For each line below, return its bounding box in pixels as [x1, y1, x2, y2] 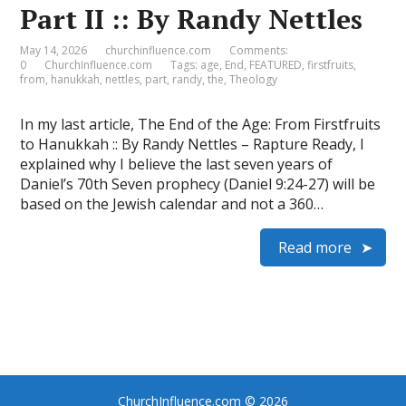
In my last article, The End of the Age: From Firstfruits [20, 114, 382, 134]
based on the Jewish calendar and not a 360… [20, 194, 324, 214]
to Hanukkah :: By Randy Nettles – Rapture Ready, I [20, 134, 365, 154]
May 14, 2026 [20, 43, 88, 58]
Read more [277, 237, 352, 257]
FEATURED [249, 57, 303, 72]
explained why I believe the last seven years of [20, 154, 333, 174]
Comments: [229, 43, 289, 58]
